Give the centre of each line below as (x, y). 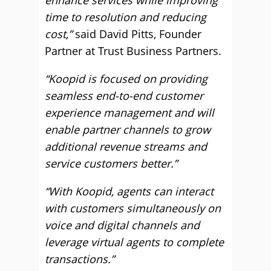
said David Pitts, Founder (137, 34)
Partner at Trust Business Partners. (133, 51)
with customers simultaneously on (133, 208)
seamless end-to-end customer (124, 96)
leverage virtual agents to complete (134, 242)
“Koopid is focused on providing (126, 79)
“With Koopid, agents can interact (129, 191)
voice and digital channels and (122, 225)
